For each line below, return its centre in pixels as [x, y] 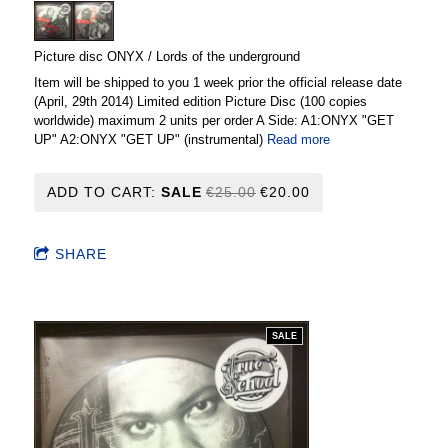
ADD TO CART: [104, 191]
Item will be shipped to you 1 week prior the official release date [218, 82]
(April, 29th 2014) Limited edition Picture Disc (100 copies [200, 101]
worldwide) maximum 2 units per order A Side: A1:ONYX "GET [214, 120]
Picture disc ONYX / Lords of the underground [167, 56]
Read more [298, 139]
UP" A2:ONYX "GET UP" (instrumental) [150, 139]
